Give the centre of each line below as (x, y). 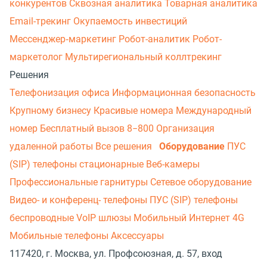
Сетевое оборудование (201, 182)
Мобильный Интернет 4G (189, 218)
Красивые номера (135, 111)
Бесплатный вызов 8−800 (98, 128)
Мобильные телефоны (60, 236)
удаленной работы (52, 146)
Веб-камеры (173, 164)
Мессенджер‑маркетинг (64, 39)
